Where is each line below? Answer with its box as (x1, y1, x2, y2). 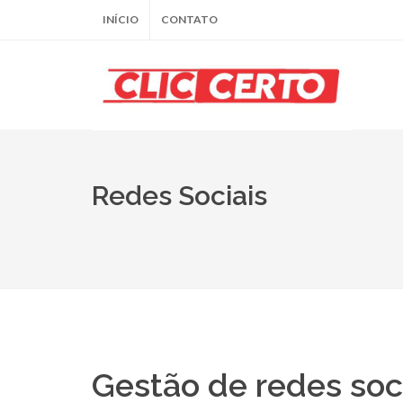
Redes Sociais (92, 180, 267, 211)
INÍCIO (103, 13, 139, 26)
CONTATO (161, 13, 218, 26)
